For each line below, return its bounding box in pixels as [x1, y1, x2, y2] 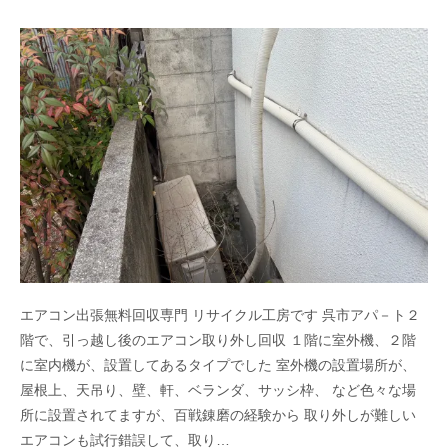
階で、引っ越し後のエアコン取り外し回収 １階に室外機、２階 [20, 331, 416, 348]
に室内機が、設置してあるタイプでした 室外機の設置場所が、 [20, 356, 416, 373]
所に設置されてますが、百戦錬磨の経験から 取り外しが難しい [20, 406, 416, 423]
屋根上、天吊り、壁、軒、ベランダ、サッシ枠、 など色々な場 [20, 381, 416, 398]
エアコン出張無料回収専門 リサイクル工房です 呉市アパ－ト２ [20, 306, 420, 323]
